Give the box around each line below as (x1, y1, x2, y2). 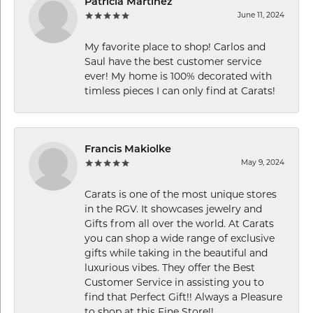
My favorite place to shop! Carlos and (85, 40, 265, 53)
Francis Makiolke (85, 144, 171, 155)
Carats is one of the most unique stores (85, 187, 277, 201)
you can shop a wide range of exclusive (85, 231, 275, 245)
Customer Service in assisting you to (85, 275, 264, 289)
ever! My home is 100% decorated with (85, 69, 272, 82)
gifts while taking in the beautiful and (85, 246, 268, 259)
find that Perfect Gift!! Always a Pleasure (85, 290, 282, 303)
